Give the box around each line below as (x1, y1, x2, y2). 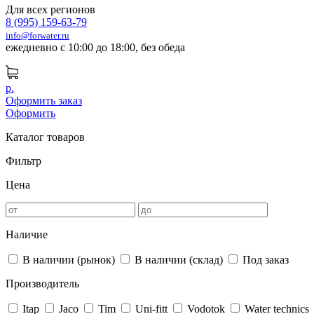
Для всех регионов (6, 4, 95, 15)
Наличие (6, 228, 48, 240)
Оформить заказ (6, 95, 82, 107)
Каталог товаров (6, 131, 85, 143)
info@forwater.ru (6, 31, 69, 41)
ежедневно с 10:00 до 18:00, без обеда (6, 41, 185, 53)
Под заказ (243, 254, 289, 266)
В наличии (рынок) (22, 254, 115, 266)
